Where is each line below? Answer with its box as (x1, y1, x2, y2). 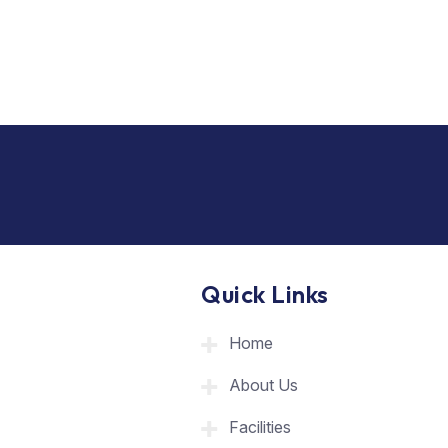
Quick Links (201, 278, 329, 309)
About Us (229, 374, 299, 395)
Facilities (229, 416, 292, 437)
